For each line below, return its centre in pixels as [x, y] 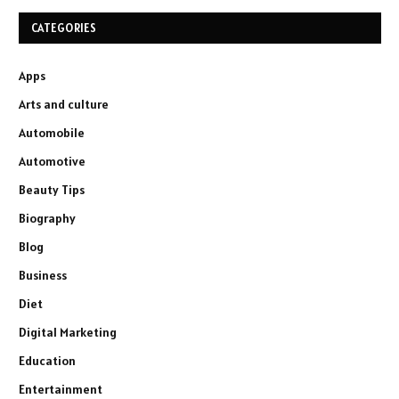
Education [47, 360]
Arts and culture [64, 104]
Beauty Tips [52, 189]
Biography [47, 218]
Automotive [52, 161]
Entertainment [61, 389]
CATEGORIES [64, 28]
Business [43, 275]
